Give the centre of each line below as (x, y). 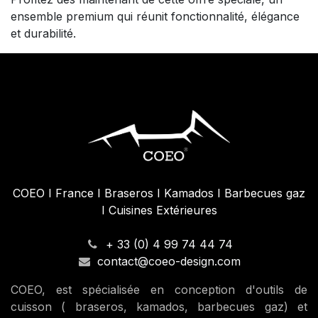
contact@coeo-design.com (169, 261)
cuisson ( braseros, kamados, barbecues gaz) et (159, 306)
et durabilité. (43, 33)
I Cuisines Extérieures (159, 210)
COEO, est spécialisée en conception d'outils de (159, 289)
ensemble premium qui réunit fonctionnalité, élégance (155, 16)
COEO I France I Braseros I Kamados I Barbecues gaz (159, 193)
